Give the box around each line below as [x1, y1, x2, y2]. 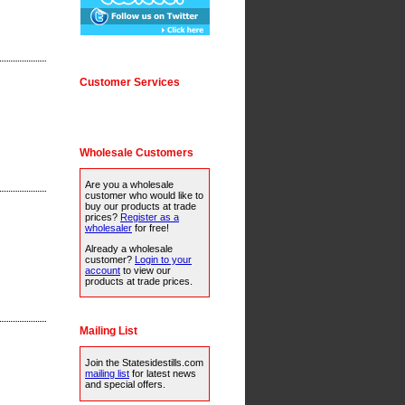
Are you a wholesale [85, 178, 174, 190]
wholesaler [85, 221, 132, 233]
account [85, 265, 120, 277]
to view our [120, 265, 171, 277]
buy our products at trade [85, 200, 196, 212]
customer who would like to [85, 189, 203, 201]
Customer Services [80, 75, 180, 89]
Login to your [135, 254, 192, 266]
